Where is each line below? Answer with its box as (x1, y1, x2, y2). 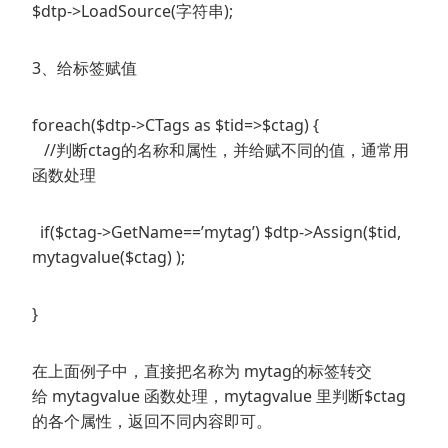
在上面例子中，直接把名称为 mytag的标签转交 (32, 360, 372, 383)
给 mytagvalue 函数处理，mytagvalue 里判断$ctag (32, 385, 406, 408)
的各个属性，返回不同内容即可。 (32, 410, 272, 433)
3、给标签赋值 (32, 57, 137, 80)
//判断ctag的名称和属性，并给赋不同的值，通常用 (32, 139, 409, 162)
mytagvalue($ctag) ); (32, 246, 185, 269)
